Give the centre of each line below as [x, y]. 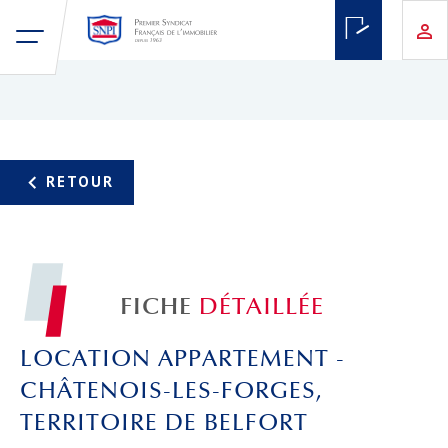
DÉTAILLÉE [261, 307]
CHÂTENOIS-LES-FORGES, [171, 391]
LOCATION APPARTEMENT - [182, 359]
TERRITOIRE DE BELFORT [164, 423]
